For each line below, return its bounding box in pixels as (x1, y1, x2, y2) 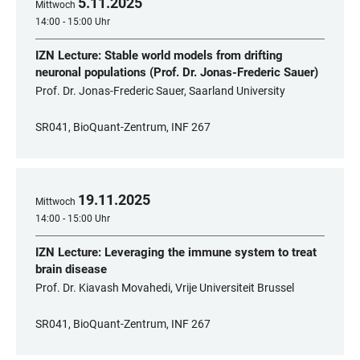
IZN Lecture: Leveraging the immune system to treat (35, 245, 317, 260)
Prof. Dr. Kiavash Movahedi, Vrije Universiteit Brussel (35, 281, 294, 294)
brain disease (35, 262, 107, 276)
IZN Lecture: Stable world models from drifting (35, 48, 283, 63)
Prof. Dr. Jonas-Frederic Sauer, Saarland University (35, 84, 285, 97)
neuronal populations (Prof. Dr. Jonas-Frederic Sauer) (35, 65, 318, 80)
